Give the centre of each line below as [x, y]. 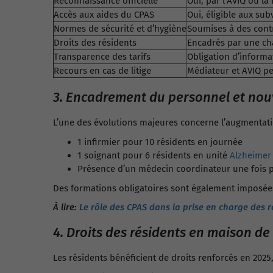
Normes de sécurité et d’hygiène [120, 29]
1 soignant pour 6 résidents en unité [154, 155]
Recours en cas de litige [102, 71]
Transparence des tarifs [102, 57]
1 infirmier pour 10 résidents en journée [160, 142]
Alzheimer [250, 155]
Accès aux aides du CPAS [104, 15]
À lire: [66, 207]
